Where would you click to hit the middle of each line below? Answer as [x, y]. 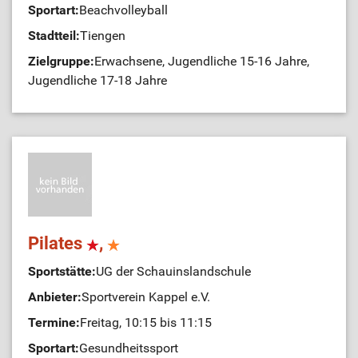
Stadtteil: [54, 36]
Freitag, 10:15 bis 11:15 [146, 323]
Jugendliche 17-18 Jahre [97, 81]
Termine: [54, 323]
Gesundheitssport [129, 348]
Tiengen [103, 36]
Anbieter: [55, 297]
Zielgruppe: [61, 62]
